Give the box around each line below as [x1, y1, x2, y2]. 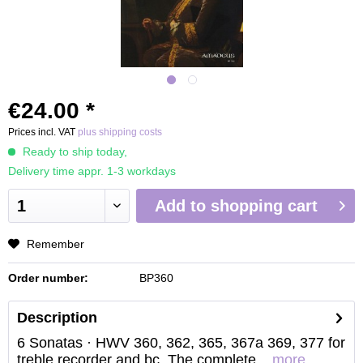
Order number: [8, 271, 88, 284]
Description [17, 310, 97, 326]
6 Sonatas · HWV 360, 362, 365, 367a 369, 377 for [17, 335, 345, 351]
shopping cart [210, 197, 318, 215]
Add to [154, 197, 206, 215]
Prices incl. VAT [8, 126, 78, 138]
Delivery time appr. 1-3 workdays [8, 164, 176, 177]
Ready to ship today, [19, 145, 127, 158]
